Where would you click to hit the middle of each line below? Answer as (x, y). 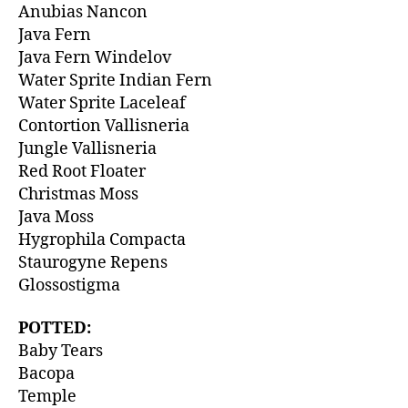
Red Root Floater (82, 171)
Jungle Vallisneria (87, 148)
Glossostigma (69, 285)
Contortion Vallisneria (104, 126)
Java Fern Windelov (95, 57)
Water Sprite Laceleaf (102, 103)
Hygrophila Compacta (102, 240)
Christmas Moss (78, 194)
